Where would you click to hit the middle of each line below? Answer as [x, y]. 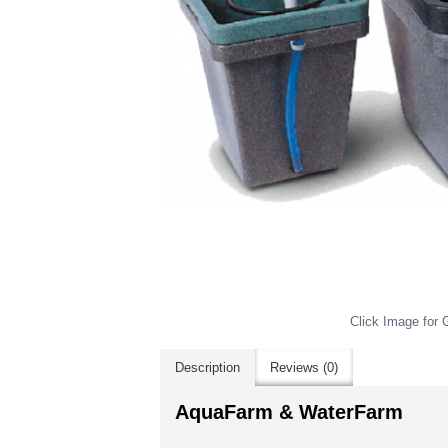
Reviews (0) [304, 367]
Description [207, 367]
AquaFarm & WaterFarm [289, 412]
